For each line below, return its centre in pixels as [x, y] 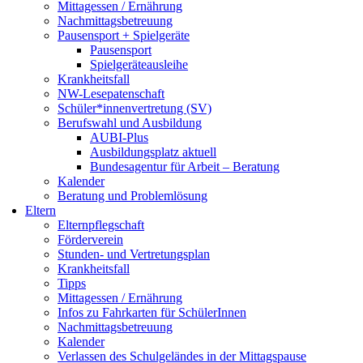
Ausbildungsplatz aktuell [153, 152]
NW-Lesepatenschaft [111, 94]
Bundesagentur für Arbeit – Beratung [185, 167]
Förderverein [90, 239]
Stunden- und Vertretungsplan [134, 254]
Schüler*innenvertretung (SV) [135, 108]
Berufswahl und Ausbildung [130, 123]
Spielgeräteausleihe [139, 64]
